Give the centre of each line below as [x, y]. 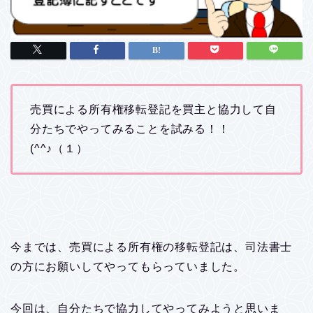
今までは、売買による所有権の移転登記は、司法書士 [152, 247]
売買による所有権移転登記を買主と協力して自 [153, 109]
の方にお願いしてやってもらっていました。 [128, 266]
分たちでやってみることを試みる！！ [130, 129]
